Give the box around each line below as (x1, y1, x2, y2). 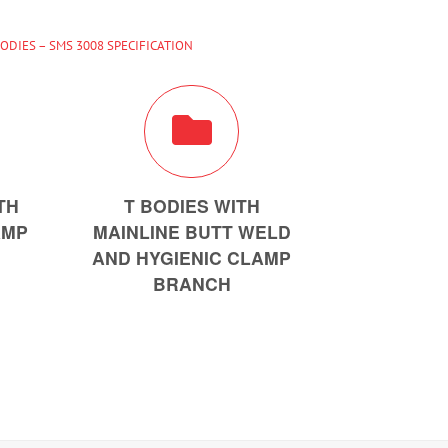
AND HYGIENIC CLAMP (92, 244, 292, 270)
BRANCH (152, 270, 231, 296)
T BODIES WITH (123, 192, 260, 218)
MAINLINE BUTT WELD (92, 218, 291, 244)
